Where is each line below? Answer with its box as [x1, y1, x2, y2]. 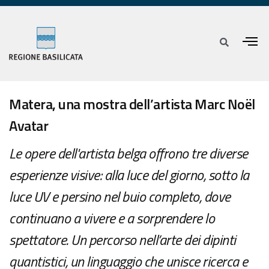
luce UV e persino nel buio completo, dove [9, 186, 231, 208]
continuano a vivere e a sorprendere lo [9, 207, 214, 229]
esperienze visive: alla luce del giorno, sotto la [9, 164, 249, 186]
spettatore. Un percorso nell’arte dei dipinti [9, 229, 236, 251]
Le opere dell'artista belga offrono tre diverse [9, 142, 248, 165]
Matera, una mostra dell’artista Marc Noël [9, 93, 255, 115]
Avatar [9, 115, 48, 137]
